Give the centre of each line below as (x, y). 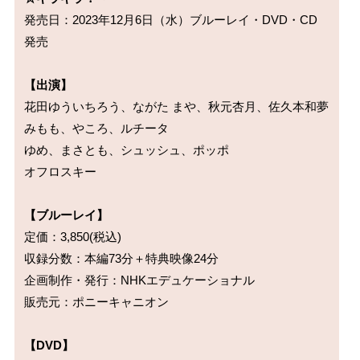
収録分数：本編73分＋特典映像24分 (122, 259)
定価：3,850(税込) (73, 237)
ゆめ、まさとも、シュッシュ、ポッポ (127, 150)
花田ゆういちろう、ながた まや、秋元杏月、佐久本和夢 (177, 107)
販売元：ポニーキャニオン (97, 302)
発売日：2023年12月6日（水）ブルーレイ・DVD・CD (171, 20)
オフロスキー (61, 172)
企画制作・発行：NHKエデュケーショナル (140, 280)
